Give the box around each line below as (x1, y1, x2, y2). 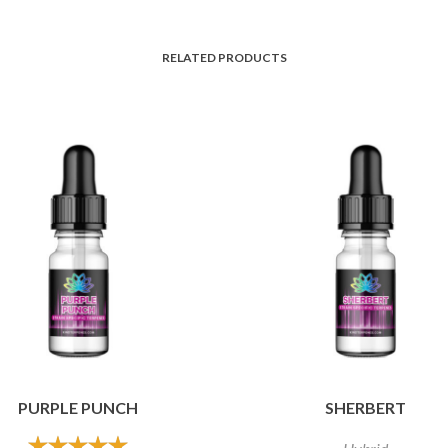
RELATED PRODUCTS (161, 49, 287, 65)
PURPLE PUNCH (18, 398, 139, 418)
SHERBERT (324, 398, 406, 418)
